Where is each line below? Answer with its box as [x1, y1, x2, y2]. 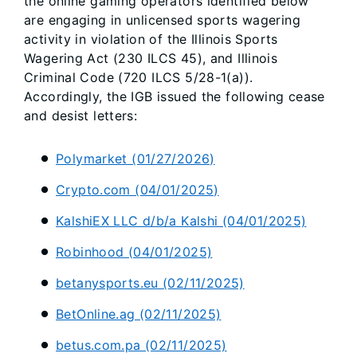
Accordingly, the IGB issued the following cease [24, 88, 325, 105]
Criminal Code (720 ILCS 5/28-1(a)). [24, 69, 253, 86]
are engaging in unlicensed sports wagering [24, 12, 300, 29]
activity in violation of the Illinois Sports [24, 31, 278, 48]
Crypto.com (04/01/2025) [56, 182, 219, 198]
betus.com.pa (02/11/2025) [56, 337, 227, 354]
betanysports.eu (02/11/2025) [56, 275, 245, 292]
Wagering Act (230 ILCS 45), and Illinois [24, 50, 278, 67]
